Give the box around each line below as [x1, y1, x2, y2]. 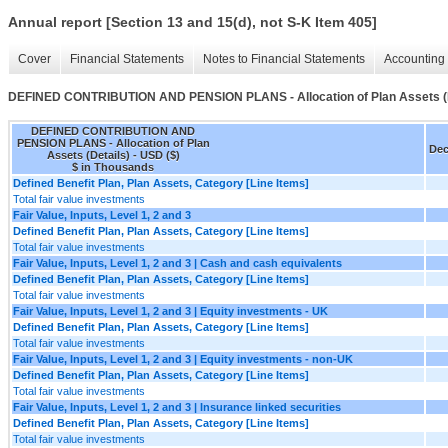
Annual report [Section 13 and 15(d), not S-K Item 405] [8, 14, 377, 31]
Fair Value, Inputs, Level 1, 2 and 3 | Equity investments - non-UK [13, 352, 353, 365]
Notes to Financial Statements [203, 52, 365, 67]
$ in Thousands [72, 160, 154, 173]
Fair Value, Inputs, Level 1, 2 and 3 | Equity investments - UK [13, 304, 328, 317]
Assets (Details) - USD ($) [46, 148, 180, 161]
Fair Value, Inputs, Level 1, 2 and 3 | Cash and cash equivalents [13, 256, 342, 269]
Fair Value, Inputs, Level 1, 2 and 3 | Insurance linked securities [13, 400, 341, 413]
